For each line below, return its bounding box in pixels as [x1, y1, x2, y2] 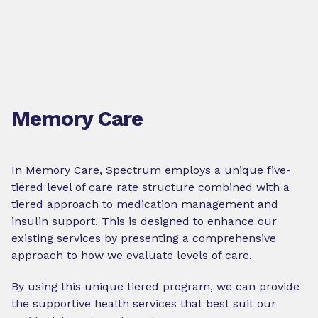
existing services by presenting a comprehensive [11, 231, 276, 245]
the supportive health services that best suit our [11, 297, 276, 310]
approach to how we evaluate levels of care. [11, 248, 252, 262]
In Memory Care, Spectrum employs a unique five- [11, 163, 291, 177]
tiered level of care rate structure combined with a [11, 180, 290, 194]
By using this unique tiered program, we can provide [11, 280, 300, 293]
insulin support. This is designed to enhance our [11, 214, 277, 228]
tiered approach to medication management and [11, 197, 278, 211]
